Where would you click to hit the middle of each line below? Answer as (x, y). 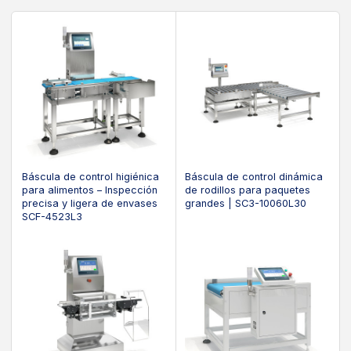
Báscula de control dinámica (254, 176)
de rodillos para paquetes (248, 190)
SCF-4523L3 (52, 216)
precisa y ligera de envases (89, 203)
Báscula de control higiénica (90, 176)
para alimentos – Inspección (89, 190)
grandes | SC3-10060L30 (246, 203)
